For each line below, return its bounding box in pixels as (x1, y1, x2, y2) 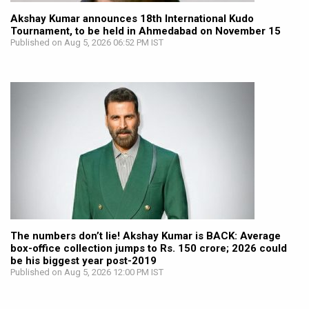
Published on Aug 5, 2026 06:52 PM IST (10, 37, 163, 48)
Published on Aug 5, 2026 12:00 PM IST (10, 267, 163, 278)
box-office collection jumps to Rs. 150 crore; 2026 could (10, 242, 287, 255)
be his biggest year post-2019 (10, 255, 157, 268)
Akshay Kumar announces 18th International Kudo (10, 12, 254, 26)
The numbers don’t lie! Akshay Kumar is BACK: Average (10, 230, 281, 243)
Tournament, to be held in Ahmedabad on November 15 (10, 25, 281, 38)
